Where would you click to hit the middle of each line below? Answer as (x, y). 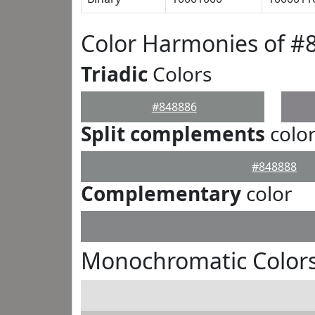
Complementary (161, 193)
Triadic (114, 74)
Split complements (173, 134)
